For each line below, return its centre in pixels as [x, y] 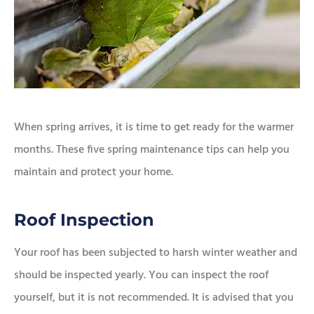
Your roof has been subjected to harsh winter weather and [156, 253]
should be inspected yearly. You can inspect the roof [141, 276]
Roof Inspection [84, 220]
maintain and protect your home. [94, 173]
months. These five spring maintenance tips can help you [152, 150]
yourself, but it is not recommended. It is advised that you [154, 298]
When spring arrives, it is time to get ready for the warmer [154, 128]
